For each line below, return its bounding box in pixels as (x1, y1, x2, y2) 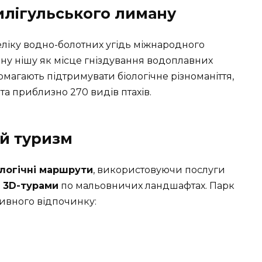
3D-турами (3, 180, 58, 191)
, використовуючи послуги (93, 164, 225, 175)
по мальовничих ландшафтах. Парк (58, 180, 235, 191)
